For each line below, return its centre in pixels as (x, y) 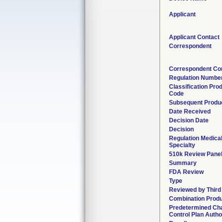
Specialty (182, 145)
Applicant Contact (194, 37)
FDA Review (186, 172)
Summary (183, 163)
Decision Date (189, 120)
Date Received (190, 111)
